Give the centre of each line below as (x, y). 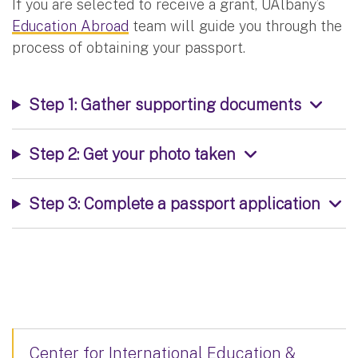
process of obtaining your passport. (131, 47)
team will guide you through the (235, 26)
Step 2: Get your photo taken (132, 153)
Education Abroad (70, 26)
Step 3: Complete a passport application (174, 203)
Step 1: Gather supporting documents (165, 104)
